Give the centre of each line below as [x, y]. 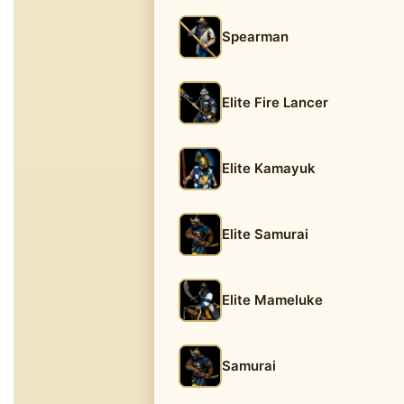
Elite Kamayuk [269, 168]
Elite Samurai [265, 234]
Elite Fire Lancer [275, 102]
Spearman [255, 37]
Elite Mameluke [272, 300]
